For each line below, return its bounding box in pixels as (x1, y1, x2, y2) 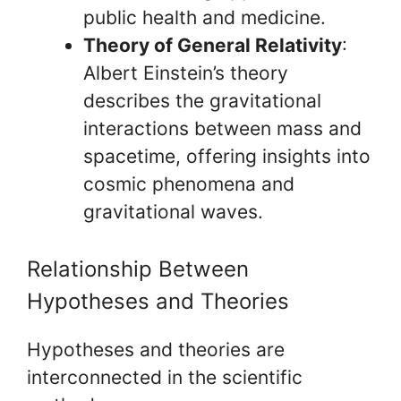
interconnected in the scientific (27, 366, 303, 388)
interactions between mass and (83, 116, 362, 140)
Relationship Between (27, 256, 249, 282)
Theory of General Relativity (83, 33, 342, 56)
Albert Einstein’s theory (83, 61, 288, 84)
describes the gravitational (83, 89, 321, 112)
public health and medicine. (83, 5, 326, 29)
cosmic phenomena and (83, 172, 294, 195)
